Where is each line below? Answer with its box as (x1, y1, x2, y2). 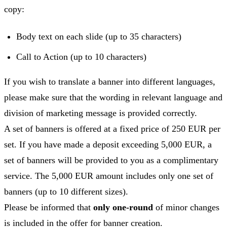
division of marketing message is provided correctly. (4, 107, 197, 118)
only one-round (93, 202, 153, 212)
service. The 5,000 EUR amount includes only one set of (4, 170, 213, 181)
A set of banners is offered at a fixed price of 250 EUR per (4, 123, 220, 134)
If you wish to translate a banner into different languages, (4, 76, 215, 87)
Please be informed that (4, 202, 93, 212)
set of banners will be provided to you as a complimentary (4, 155, 218, 165)
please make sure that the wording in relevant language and (4, 92, 222, 102)
